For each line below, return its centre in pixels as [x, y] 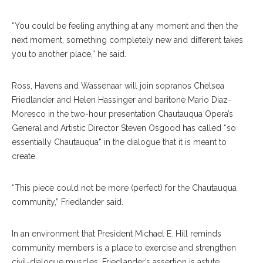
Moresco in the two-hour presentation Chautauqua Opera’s [122, 114]
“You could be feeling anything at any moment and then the [125, 26]
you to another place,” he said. [69, 54]
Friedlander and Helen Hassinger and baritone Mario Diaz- [122, 100]
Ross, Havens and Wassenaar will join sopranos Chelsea [118, 86]
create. [24, 156]
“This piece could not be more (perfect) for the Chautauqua [124, 188]
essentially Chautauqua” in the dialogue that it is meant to [119, 142]
